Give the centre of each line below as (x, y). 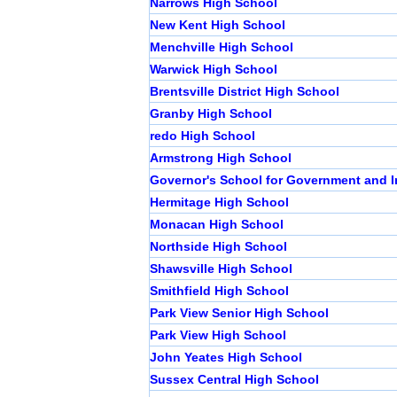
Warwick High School (214, 70)
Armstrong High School (221, 158)
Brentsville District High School (245, 92)
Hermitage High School (219, 202)
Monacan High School (217, 225)
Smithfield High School (219, 291)
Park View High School (218, 335)
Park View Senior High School (239, 313)
